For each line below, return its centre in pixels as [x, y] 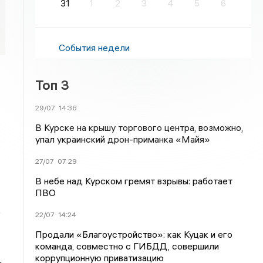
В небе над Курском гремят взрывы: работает [134, 181]
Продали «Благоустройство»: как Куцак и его [134, 234]
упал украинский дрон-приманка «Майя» [123, 139]
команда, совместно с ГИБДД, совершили [127, 246]
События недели [95, 48]
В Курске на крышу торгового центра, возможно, [139, 127]
